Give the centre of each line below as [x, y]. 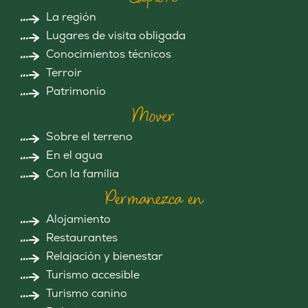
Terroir [64, 73]
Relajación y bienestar [104, 256]
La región [71, 17]
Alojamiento [78, 219]
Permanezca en [154, 198]
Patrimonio [76, 91]
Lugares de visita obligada [116, 35]
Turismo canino [87, 293]
